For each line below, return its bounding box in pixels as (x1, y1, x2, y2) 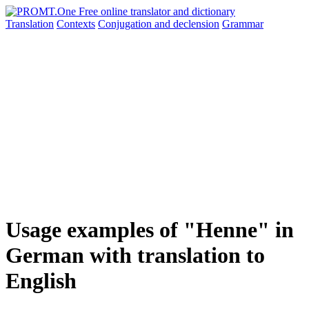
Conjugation (98, 18, 154, 30)
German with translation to (6, 243, 265, 268)
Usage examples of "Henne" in (6, 217, 294, 243)
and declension (154, 18, 219, 30)
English (6, 268, 77, 294)
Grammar (222, 18, 263, 30)
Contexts (57, 18, 95, 30)
